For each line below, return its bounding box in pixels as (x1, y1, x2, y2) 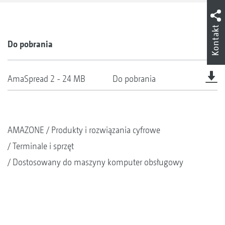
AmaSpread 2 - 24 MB (8, 73, 85, 84)
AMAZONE (8, 125, 44, 136)
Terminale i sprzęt (13, 141, 74, 152)
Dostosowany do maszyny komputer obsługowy (13, 157, 183, 168)
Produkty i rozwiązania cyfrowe (51, 125, 160, 136)
